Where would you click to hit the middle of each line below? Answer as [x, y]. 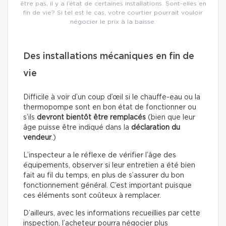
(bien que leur [171, 118]
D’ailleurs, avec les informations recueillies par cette [112, 214]
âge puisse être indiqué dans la [77, 128]
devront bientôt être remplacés [91, 118]
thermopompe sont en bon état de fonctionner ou [110, 108]
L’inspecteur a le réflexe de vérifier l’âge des [100, 156]
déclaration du [156, 128]
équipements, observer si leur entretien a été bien [109, 166]
